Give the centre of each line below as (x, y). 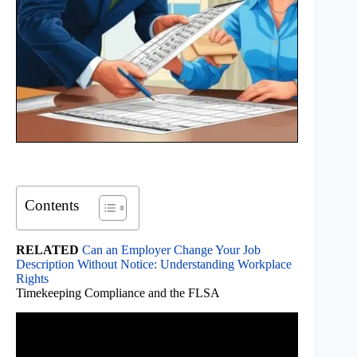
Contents (52, 206)
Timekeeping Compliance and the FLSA (118, 293)
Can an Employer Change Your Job (171, 250)
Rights (32, 279)
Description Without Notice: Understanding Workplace (154, 265)
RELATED (47, 250)
